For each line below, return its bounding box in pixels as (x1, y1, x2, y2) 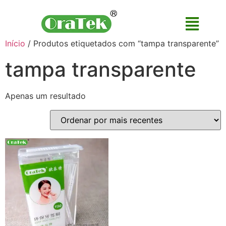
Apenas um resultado (5, 91, 86, 101)
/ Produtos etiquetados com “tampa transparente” (25, 38, 219, 48)
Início (5, 38, 25, 48)
